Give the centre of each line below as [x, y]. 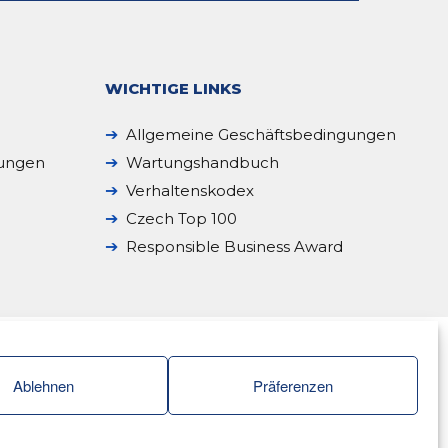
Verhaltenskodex [189, 191]
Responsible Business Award [234, 247]
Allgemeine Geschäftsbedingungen [260, 135]
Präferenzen [293, 385]
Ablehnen [43, 385]
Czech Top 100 [181, 219]
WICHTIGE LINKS [173, 89]
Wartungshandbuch [202, 163]
